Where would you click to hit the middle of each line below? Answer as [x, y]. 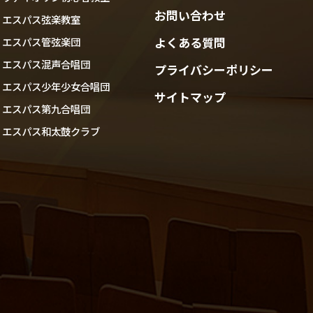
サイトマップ [190, 97]
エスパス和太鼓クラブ [51, 131]
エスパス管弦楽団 [41, 42]
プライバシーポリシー [214, 70]
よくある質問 [190, 43]
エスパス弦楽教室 [41, 20]
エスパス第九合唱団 [46, 109]
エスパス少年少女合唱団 [56, 87]
